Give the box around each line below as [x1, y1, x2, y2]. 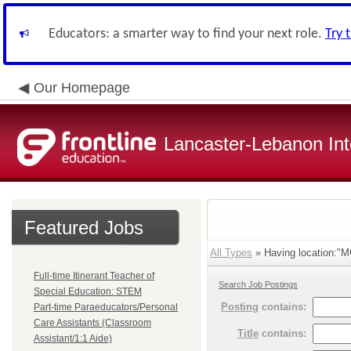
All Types [210, 247, 252, 259]
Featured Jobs [24, 217, 143, 238]
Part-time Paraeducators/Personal [34, 302, 178, 313]
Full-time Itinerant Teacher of [34, 270, 154, 281]
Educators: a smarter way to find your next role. [49, 27, 325, 42]
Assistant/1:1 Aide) [34, 333, 112, 344]
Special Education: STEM [34, 286, 142, 297]
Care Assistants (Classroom [34, 317, 151, 328]
